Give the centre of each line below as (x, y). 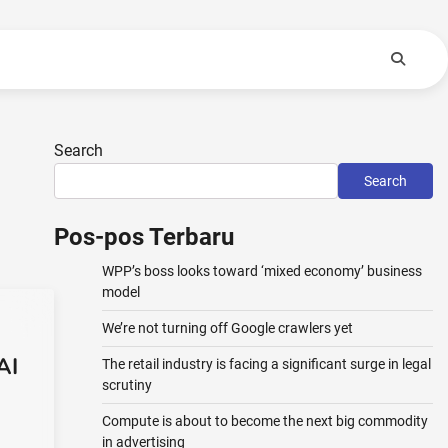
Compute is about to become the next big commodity (264, 421)
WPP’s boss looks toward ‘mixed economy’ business (261, 271)
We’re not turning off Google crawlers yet (227, 328)
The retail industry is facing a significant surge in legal (266, 364)
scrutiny (126, 385)
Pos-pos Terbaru (143, 237)
